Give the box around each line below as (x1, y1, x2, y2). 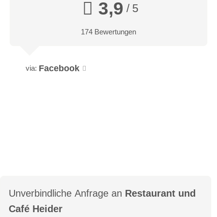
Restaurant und (125, 187, 178, 199)
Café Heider (9, 203, 62, 214)
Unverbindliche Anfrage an (9, 187, 125, 199)
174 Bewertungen (81, 27, 136, 36)
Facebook (39, 63, 80, 73)
